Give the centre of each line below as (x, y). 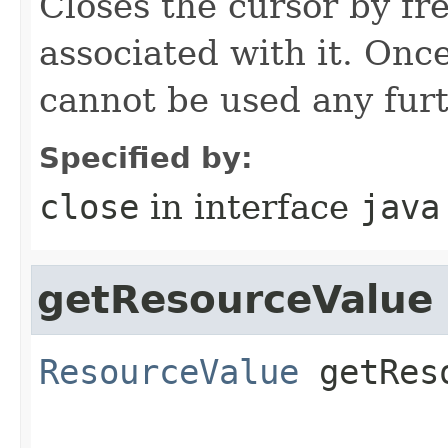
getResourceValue (235, 300)
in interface (249, 207)
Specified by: (146, 158)
